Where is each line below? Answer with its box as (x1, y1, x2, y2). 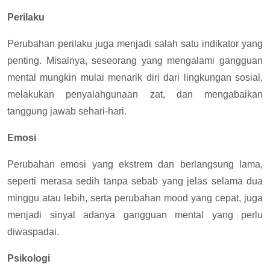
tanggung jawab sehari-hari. (7, 106, 127, 116)
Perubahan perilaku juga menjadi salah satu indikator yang (7, 39, 263, 49)
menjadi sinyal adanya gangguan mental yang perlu (7, 210, 263, 220)
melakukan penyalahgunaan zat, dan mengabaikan (7, 89, 263, 99)
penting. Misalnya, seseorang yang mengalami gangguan (7, 55, 263, 66)
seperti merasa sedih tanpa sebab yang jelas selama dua (7, 176, 263, 186)
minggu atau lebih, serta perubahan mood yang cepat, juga (7, 193, 263, 203)
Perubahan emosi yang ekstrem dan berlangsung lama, (7, 159, 263, 169)
